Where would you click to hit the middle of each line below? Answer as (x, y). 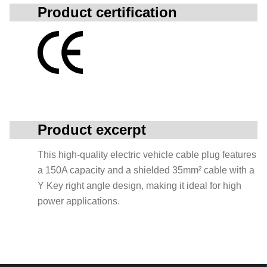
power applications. (79, 201)
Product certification (107, 12)
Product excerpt (92, 129)
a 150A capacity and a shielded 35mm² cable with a (146, 170)
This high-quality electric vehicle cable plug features (147, 154)
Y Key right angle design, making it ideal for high (139, 185)
